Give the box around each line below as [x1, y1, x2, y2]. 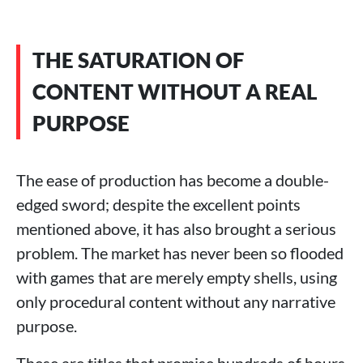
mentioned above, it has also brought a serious [16, 218, 336, 238]
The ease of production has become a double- [16, 169, 329, 190]
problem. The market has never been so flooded [16, 242, 344, 263]
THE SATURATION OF [32, 46, 244, 73]
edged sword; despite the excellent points [16, 194, 301, 214]
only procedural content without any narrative [16, 291, 335, 311]
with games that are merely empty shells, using [16, 267, 337, 287]
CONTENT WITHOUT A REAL [32, 78, 318, 105]
